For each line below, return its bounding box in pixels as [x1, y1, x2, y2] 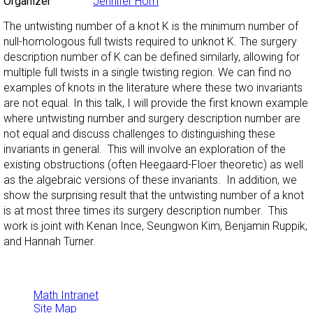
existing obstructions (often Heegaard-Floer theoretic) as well [3, 158, 303, 172]
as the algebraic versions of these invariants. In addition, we [3, 173, 297, 187]
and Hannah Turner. [3, 235, 96, 249]
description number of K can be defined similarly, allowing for [3, 50, 300, 64]
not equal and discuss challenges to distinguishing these [3, 127, 275, 141]
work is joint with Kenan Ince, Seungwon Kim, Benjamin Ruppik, [3, 219, 307, 233]
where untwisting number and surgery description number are [3, 112, 300, 126]
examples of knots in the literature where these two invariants [3, 81, 303, 95]
